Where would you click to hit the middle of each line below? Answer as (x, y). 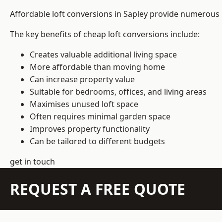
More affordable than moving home (97, 67)
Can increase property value (82, 80)
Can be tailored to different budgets (97, 141)
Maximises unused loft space (84, 104)
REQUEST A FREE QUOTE (98, 189)
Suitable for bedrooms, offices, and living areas (118, 92)
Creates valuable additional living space (103, 55)
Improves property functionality (90, 129)
